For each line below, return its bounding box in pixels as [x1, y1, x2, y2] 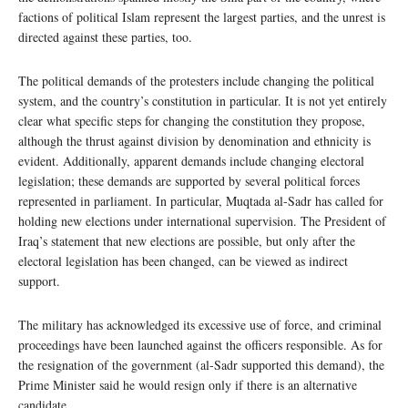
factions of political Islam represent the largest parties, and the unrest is [18, 8, 385, 26]
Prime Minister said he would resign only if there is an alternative [18, 376, 357, 394]
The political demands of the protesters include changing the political [18, 72, 374, 90]
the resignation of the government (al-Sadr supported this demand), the [18, 356, 384, 374]
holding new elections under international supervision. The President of [18, 212, 386, 230]
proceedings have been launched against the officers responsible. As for [18, 336, 382, 354]
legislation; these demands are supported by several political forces [18, 172, 360, 190]
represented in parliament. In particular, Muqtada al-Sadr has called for [18, 192, 383, 210]
